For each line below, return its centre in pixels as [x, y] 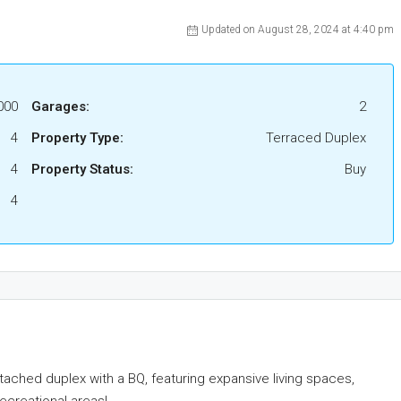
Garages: [60, 107]
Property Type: [77, 138]
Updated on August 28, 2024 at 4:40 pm [298, 30]
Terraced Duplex [316, 138]
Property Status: [82, 169]
